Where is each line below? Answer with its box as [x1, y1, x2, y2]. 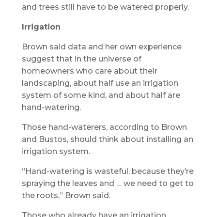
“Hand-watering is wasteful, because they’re [21, 166, 194, 176]
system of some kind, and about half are [21, 90, 180, 100]
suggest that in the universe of [21, 54, 141, 63]
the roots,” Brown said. [21, 190, 110, 200]
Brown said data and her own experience [21, 42, 182, 51]
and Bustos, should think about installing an [21, 134, 193, 144]
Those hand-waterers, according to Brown [21, 122, 187, 132]
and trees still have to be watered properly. [21, 2, 189, 12]
